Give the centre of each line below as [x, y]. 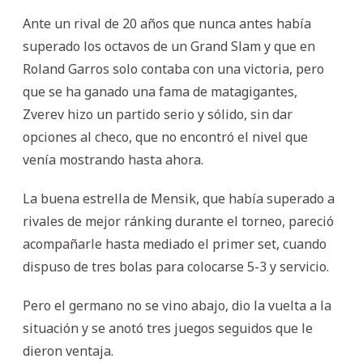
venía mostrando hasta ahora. [113, 159]
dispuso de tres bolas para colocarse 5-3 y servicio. [176, 266]
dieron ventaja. [68, 350]
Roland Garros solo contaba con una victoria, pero [173, 68]
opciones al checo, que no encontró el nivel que [165, 137]
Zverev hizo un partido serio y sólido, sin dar [158, 114]
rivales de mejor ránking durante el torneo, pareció [178, 221]
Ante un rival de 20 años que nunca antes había [167, 23]
